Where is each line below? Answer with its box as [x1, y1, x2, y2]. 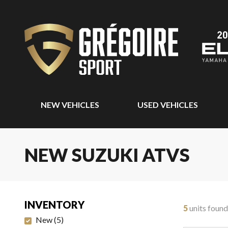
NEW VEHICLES [41, 100, 99, 109]
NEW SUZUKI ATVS [24, 144, 190, 166]
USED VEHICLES [137, 100, 198, 109]
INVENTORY [24, 198, 84, 211]
